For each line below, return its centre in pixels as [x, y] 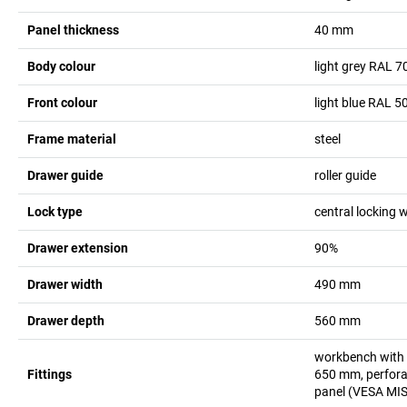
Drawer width [65, 284]
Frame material [72, 139]
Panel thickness [73, 30]
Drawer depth [66, 320]
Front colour [62, 102]
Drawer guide [65, 175]
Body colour [61, 66]
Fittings [50, 374]
